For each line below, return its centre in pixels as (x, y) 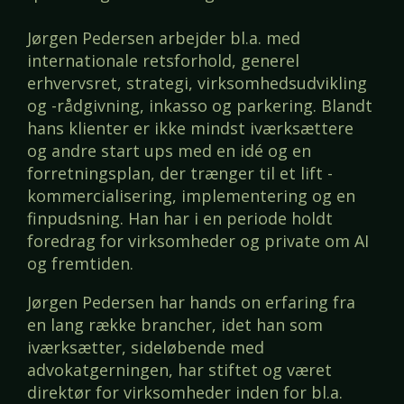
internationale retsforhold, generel (163, 61)
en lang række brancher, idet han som (175, 325)
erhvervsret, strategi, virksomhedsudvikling (197, 83)
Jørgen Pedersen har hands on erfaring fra (191, 303)
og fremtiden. (80, 264)
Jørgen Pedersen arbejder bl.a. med (164, 38)
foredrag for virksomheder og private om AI (198, 241)
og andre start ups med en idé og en (169, 151)
